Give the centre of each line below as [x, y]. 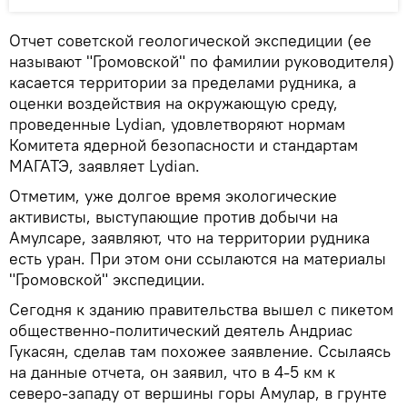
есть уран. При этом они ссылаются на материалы [198, 259]
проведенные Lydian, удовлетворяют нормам [177, 124]
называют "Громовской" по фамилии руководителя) [202, 62]
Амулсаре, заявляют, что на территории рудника [189, 238]
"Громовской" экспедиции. [107, 280]
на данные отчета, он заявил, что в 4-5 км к [172, 372]
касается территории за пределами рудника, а [183, 83]
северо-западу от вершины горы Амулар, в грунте [198, 393]
